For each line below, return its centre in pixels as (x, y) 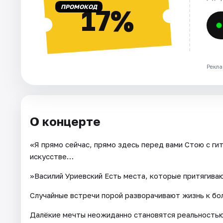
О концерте (65, 121)
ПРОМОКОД (79, 7)
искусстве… (52, 157)
